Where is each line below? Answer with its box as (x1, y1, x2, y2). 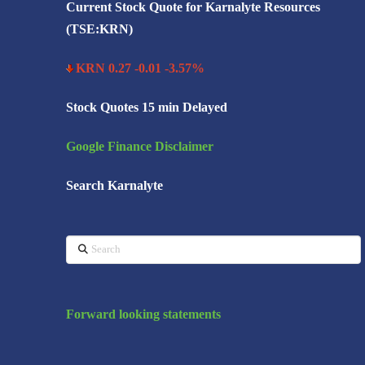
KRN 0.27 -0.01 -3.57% (75, 61, 204, 76)
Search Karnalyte (65, 178, 163, 193)
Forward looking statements (65, 306, 221, 321)
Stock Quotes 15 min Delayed (65, 100, 227, 115)
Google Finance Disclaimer (65, 139, 213, 154)
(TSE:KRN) (65, 22, 133, 37)
